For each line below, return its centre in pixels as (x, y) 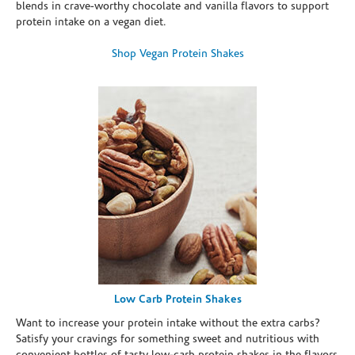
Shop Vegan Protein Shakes (177, 54)
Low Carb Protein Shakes (177, 300)
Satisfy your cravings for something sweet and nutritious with (168, 339)
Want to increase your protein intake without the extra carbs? (168, 323)
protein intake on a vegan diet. (91, 22)
